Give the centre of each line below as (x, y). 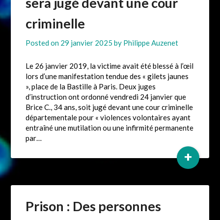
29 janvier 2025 (87, 43)
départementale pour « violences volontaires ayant (108, 118)
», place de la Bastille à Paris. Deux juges (91, 87)
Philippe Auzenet (151, 43)
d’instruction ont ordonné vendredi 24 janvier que (106, 97)
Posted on (43, 43)
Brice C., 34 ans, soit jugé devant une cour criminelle (110, 107)
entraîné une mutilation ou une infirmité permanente (110, 128)
